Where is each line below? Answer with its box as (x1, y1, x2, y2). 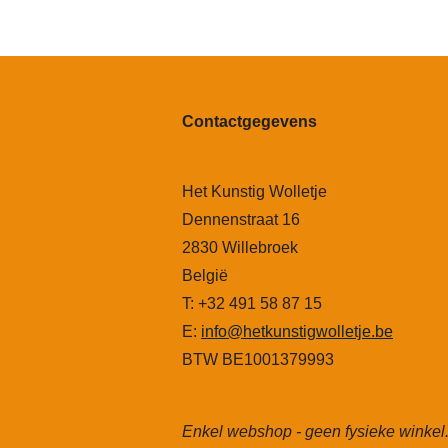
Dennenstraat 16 (182, 211, 300, 229)
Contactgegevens (182, 113, 317, 131)
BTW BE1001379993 (182, 351, 334, 369)
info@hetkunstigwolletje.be (201, 323, 393, 341)
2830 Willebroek (182, 239, 298, 257)
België (182, 267, 228, 285)
